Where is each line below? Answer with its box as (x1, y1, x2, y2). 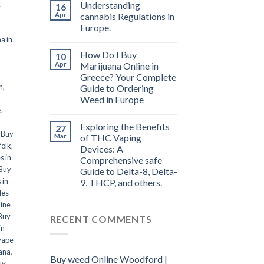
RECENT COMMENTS (49, 213, 152, 225)
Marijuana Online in (80, 60, 159, 72)
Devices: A (80, 143, 123, 155)
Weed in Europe (80, 94, 144, 105)
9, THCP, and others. (80, 177, 162, 189)
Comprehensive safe (80, 154, 162, 166)
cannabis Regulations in (80, 11, 174, 22)
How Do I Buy (80, 49, 137, 61)
